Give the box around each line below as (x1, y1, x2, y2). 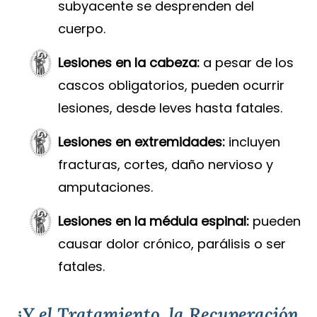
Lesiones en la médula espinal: (58, 212, 250, 231)
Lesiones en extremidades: (58, 133, 226, 151)
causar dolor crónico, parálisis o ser (58, 235, 287, 253)
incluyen (225, 133, 281, 151)
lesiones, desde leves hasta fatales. (58, 99, 283, 117)
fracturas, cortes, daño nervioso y (58, 156, 274, 174)
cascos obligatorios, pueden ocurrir (58, 76, 285, 95)
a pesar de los (200, 54, 294, 72)
